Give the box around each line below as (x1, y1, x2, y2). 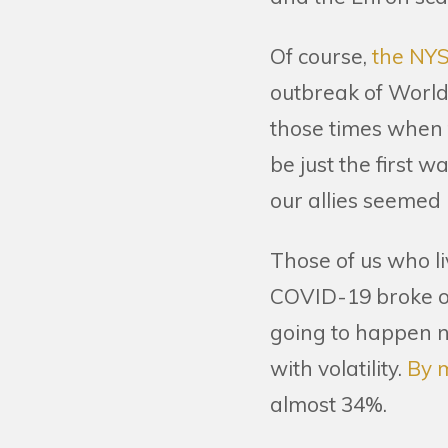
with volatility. (270, 355, 407, 381)
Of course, (270, 43, 372, 69)
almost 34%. (270, 391, 387, 417)
